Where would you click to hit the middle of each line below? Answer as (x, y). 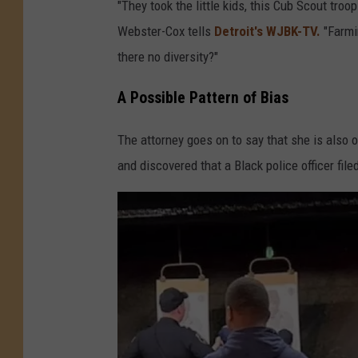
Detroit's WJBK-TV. (267, 31)
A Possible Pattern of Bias (203, 97)
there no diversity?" (168, 56)
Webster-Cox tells (166, 31)
